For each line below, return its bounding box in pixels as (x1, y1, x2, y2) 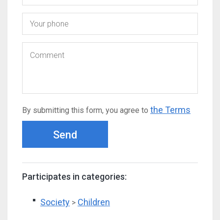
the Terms (150, 105, 191, 115)
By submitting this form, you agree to (22, 106, 150, 115)
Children (78, 197, 110, 207)
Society (40, 197, 70, 207)
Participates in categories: (22, 171, 127, 182)
